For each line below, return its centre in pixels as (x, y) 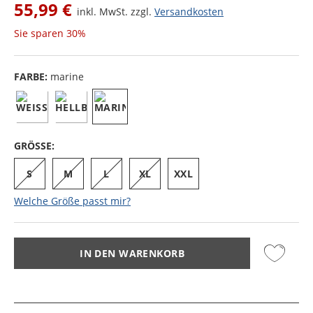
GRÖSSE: (34, 146)
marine (67, 77)
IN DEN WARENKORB (132, 253)
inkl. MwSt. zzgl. (116, 12)
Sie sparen (40, 33)
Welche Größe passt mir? (72, 201)
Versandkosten (189, 12)
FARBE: (32, 77)
